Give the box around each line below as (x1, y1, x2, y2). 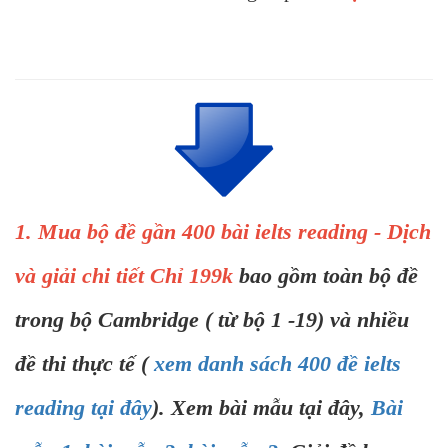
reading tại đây (15, 395, 152, 421)
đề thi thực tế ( (15, 351, 154, 377)
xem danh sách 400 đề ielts (154, 351, 401, 377)
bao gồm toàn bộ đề (239, 263, 418, 289)
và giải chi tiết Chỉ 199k (15, 263, 239, 289)
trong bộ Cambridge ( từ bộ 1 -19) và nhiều (15, 307, 409, 333)
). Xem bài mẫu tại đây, (152, 395, 371, 421)
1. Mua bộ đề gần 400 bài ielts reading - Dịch (15, 219, 431, 245)
